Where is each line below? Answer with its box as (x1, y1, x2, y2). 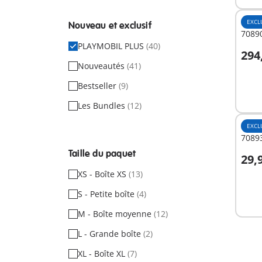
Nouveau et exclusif (68, 20, 151, 32)
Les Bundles (78, 100, 127, 111)
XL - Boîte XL (78, 248, 127, 259)
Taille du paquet (68, 148, 136, 160)
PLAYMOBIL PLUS (78, 40, 146, 51)
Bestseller (78, 80, 119, 91)
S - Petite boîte (78, 188, 137, 199)
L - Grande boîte (78, 228, 143, 239)
